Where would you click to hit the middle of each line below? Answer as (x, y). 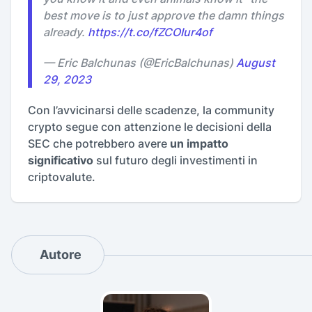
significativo (61, 160)
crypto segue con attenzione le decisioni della (150, 127)
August (256, 63)
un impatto (199, 143)
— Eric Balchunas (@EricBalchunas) (140, 63)
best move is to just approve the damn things (164, 15)
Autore (61, 255)
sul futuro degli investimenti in (175, 160)
